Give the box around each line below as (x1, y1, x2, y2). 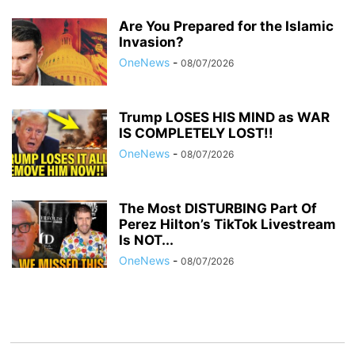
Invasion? (119, 34, 184, 51)
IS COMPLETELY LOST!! (119, 125, 273, 142)
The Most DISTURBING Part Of (119, 200, 317, 217)
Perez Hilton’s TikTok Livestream (119, 216, 336, 233)
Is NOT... (119, 232, 174, 249)
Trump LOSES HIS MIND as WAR (119, 109, 330, 126)
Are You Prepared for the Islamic (119, 18, 334, 35)
